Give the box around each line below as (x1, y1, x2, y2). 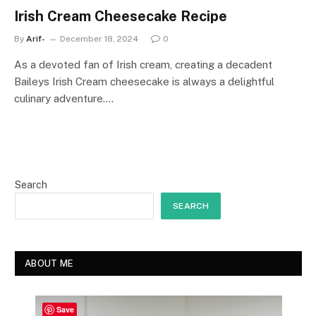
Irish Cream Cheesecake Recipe (14, 7, 227, 25)
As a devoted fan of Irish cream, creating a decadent (14, 58, 272, 71)
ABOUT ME (25, 257, 74, 269)
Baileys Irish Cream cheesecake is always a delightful (14, 75, 274, 87)
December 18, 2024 (60, 33, 138, 44)
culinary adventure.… (14, 92, 114, 104)
